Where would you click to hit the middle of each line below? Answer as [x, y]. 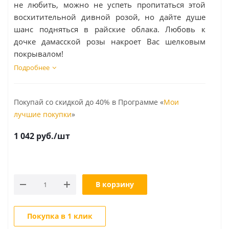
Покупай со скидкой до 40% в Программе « [89, 102]
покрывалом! [39, 54]
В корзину [115, 184]
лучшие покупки [43, 114]
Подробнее [32, 67]
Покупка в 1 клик [60, 216]
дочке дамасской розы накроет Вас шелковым [110, 41]
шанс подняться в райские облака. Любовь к [110, 29]
